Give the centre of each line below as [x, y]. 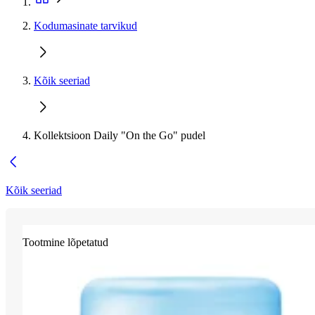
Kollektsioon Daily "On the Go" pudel [120, 135]
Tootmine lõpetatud [65, 242]
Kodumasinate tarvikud [85, 26]
